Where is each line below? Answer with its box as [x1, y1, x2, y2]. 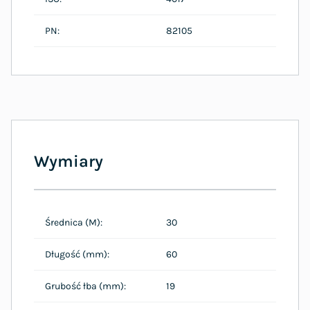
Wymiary [34, 151, 103, 171]
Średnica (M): [45, 216, 102, 228]
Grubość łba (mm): [45, 280, 126, 292]
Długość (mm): [45, 248, 109, 260]
